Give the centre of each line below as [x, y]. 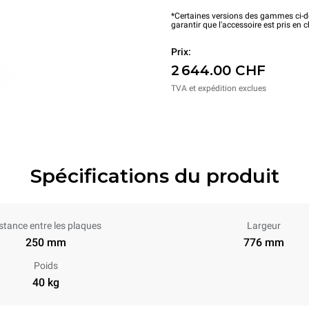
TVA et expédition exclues [219, 88]
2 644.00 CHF [218, 70]
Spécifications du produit [154, 176]
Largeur [263, 226]
